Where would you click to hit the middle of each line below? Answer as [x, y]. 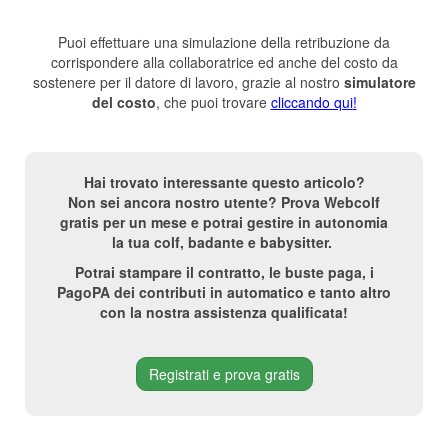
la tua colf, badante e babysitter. [224, 242]
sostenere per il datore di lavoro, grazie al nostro [188, 82]
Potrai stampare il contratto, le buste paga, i [224, 272]
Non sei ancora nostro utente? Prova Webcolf [224, 202]
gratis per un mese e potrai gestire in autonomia [224, 222]
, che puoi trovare [213, 102]
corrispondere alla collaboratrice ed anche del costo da [224, 62]
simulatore [379, 82]
